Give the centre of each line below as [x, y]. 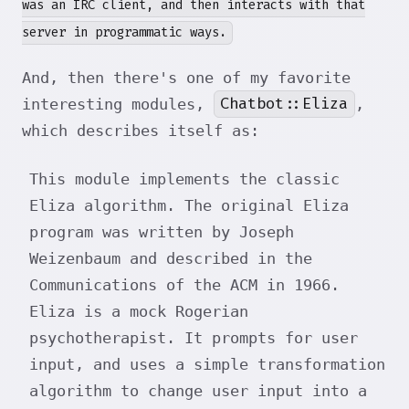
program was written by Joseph [162, 231]
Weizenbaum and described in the [171, 258]
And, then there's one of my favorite [186, 77]
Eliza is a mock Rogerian [139, 311]
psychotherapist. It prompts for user [194, 337]
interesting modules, [118, 104]
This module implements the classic [184, 178]
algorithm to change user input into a [198, 390]
